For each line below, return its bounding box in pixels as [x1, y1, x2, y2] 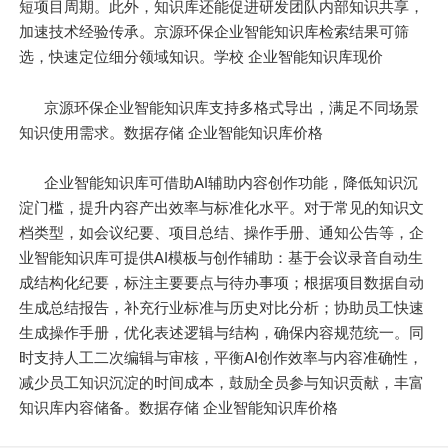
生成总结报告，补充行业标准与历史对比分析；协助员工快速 [19, 299, 425, 317]
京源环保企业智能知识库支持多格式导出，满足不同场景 [44, 98, 420, 116]
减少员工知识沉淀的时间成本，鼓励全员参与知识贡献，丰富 [19, 374, 425, 392]
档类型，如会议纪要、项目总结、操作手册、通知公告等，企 [19, 224, 425, 242]
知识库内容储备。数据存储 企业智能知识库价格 [19, 399, 339, 417]
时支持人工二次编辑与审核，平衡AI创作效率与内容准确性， [19, 349, 424, 367]
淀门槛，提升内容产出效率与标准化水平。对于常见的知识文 [19, 199, 425, 217]
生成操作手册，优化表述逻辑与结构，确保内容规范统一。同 [19, 324, 425, 342]
